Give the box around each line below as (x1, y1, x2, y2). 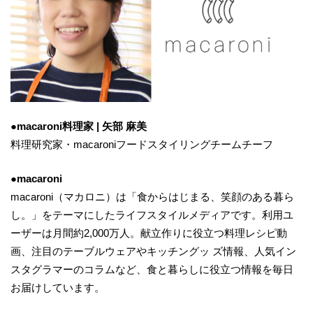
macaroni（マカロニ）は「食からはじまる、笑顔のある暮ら (10, 190, 294, 203)
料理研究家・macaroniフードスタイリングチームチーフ (10, 138, 273, 151)
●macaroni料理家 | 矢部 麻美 (10, 120, 147, 133)
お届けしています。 (10, 281, 105, 293)
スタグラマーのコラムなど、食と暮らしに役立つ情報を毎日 (10, 263, 293, 275)
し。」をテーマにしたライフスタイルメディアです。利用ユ (10, 208, 293, 221)
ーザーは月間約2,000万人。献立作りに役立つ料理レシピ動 (10, 226, 287, 239)
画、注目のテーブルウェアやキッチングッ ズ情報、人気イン (10, 245, 296, 257)
